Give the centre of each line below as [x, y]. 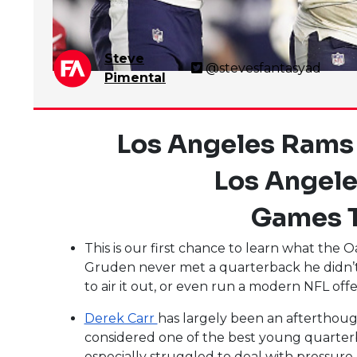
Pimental [135, 77]
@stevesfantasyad [263, 68]
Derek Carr [121, 318]
